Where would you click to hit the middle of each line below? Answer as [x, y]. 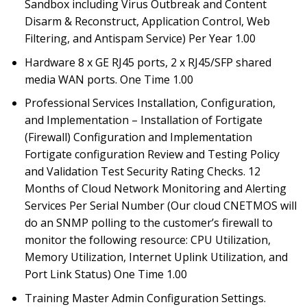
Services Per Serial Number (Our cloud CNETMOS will [160, 206]
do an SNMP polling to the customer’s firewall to [148, 223]
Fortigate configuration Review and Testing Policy [152, 155]
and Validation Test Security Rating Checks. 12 [142, 172]
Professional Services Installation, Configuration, [150, 103]
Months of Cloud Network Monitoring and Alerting [155, 189]
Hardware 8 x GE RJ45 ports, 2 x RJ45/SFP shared [148, 62]
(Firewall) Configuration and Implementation [138, 137]
